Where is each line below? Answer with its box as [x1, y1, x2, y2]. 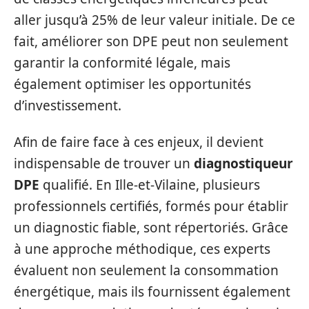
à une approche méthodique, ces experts [14, 240, 270, 258]
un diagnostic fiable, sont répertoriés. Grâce [14, 219, 288, 237]
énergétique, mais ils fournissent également [14, 283, 290, 301]
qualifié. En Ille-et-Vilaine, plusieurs [39, 176, 260, 194]
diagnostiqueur [194, 154, 293, 172]
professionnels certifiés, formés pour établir [14, 197, 288, 215]
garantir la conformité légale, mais [14, 53, 230, 72]
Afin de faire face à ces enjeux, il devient [14, 133, 263, 151]
